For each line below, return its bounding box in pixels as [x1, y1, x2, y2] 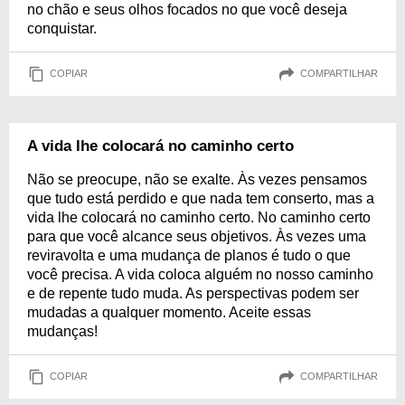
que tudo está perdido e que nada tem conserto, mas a [27, 190, 374, 206]
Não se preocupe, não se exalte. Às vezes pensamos [27, 171, 367, 187]
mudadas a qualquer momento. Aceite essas [27, 304, 311, 320]
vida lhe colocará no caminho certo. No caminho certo [27, 209, 371, 225]
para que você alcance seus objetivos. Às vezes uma [27, 228, 366, 244]
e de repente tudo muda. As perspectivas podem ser [27, 285, 359, 301]
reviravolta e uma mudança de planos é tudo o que [27, 247, 351, 263]
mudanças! [27, 323, 98, 339]
